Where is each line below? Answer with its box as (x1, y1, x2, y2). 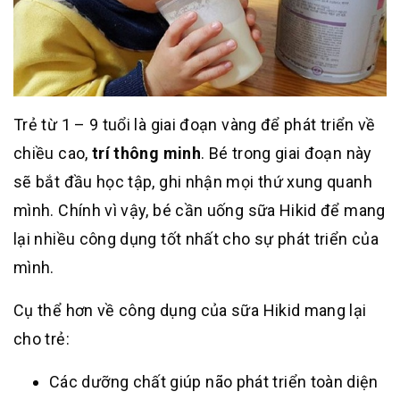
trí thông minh (91, 144, 202, 163)
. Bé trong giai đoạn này (201, 144, 372, 163)
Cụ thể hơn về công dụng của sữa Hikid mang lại (13, 301, 367, 321)
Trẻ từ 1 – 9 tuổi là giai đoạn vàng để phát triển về (13, 115, 376, 135)
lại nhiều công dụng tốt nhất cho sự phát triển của (13, 229, 379, 249)
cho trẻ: (13, 329, 70, 349)
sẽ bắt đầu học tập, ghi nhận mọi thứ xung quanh (13, 172, 372, 192)
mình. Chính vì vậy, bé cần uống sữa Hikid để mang (13, 201, 386, 221)
